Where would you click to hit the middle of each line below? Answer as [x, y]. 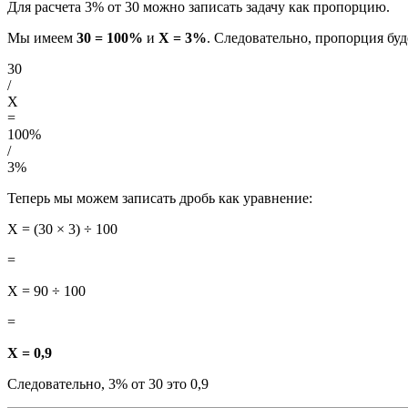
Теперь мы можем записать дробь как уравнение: [160, 199]
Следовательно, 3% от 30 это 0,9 [108, 384]
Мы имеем [42, 38]
